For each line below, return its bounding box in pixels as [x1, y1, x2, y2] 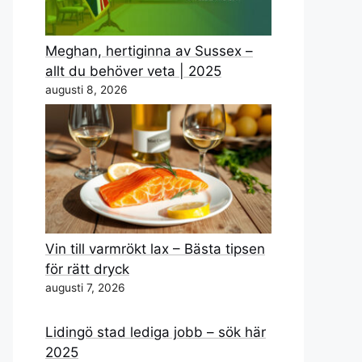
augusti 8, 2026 [45, 82, 128, 96]
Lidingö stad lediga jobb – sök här [45, 324, 266, 341]
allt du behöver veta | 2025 [45, 62, 221, 79]
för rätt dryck [45, 260, 129, 277]
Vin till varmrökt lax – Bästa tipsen [45, 240, 265, 257]
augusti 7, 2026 [45, 280, 125, 294]
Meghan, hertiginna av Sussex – [45, 42, 253, 59]
